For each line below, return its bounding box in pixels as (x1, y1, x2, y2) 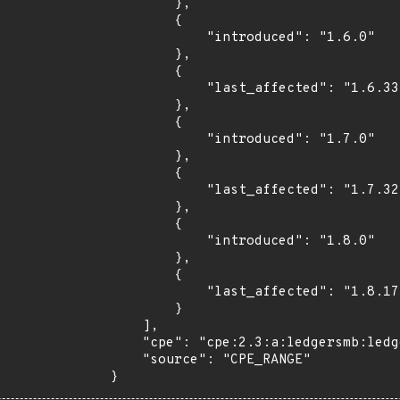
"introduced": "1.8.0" (110, 233, 206, 250)
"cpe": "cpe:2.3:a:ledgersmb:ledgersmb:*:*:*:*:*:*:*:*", (110, 335, 142, 352)
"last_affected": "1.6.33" (110, 80, 206, 97)
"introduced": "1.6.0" (110, 29, 206, 46)
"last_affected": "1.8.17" (110, 284, 206, 301)
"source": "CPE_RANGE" (110, 352, 142, 369)
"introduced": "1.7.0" (110, 131, 206, 148)
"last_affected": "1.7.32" (110, 182, 206, 199)
